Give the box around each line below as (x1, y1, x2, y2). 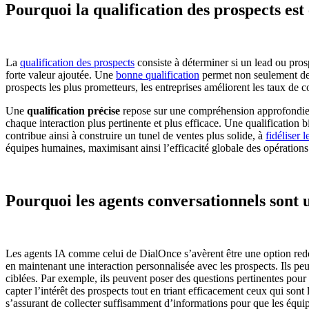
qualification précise (27, 105, 120, 117)
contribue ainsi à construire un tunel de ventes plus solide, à (6, 130, 266, 142)
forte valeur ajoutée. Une (6, 69, 116, 81)
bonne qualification (116, 69, 199, 81)
